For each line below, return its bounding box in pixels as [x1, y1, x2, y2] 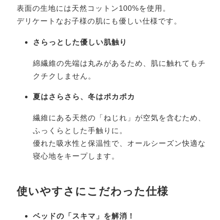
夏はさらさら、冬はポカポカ [33, 92, 136, 101]
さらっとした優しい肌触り [33, 37, 128, 46]
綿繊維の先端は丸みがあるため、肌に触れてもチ [33, 58, 206, 67]
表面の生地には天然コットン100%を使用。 [16, 4, 170, 12]
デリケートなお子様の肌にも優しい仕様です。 [16, 17, 182, 25]
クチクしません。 [33, 71, 96, 80]
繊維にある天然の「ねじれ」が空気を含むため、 [33, 113, 206, 122]
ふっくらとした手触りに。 [33, 126, 128, 135]
